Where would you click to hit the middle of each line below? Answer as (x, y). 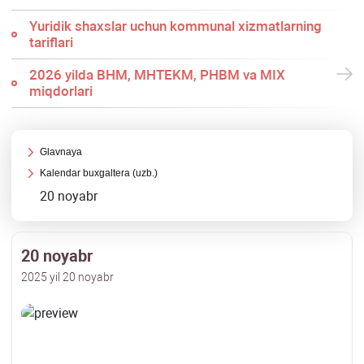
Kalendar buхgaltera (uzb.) (99, 173)
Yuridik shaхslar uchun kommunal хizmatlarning (175, 26)
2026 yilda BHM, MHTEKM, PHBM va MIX (157, 75)
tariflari (51, 43)
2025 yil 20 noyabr (67, 277)
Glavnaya (61, 152)
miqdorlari (61, 91)
